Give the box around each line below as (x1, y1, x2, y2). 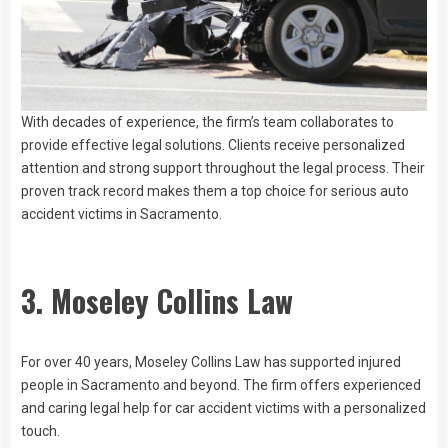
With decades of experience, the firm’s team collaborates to (21, 113, 394, 130)
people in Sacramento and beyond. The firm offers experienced (21, 376, 421, 393)
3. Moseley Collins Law (21, 278, 293, 324)
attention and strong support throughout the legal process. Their (21, 159, 425, 176)
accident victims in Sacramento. (21, 205, 222, 222)
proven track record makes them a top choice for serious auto (21, 182, 409, 199)
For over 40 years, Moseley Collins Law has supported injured (21, 353, 401, 370)
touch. (21, 422, 60, 439)
